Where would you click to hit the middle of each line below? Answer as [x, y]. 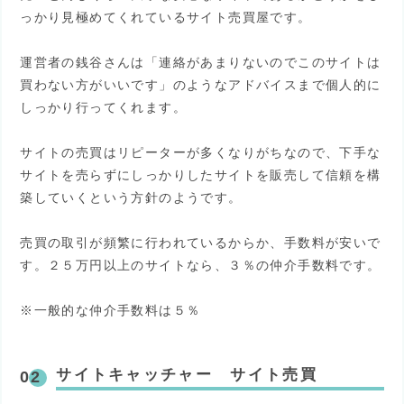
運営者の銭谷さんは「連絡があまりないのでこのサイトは [201, 62]
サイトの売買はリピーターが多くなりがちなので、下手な [201, 153]
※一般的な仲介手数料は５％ [110, 311]
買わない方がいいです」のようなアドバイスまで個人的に [201, 84]
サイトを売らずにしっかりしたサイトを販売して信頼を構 [201, 175]
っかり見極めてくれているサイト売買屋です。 [166, 17]
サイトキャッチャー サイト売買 [187, 374]
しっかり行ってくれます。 [104, 107]
